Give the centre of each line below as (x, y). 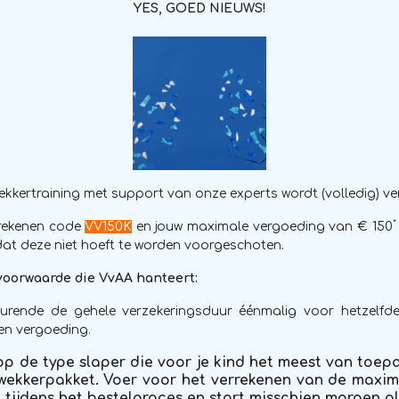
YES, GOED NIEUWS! (199, 8)
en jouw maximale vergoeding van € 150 (262, 227)
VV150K (109, 227)
